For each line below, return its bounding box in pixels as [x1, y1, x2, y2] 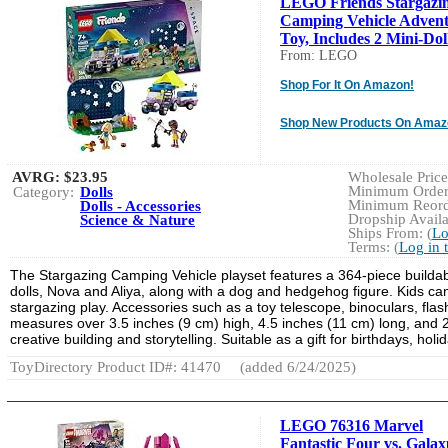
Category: [13, 183, 74, 200]
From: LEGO [280, 47, 357, 63]
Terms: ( [347, 238, 399, 255]
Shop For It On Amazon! [280, 77, 414, 92]
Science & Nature [80, 211, 195, 228]
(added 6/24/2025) [236, 358, 356, 375]
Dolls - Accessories [80, 197, 201, 214]
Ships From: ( [347, 224, 432, 241]
